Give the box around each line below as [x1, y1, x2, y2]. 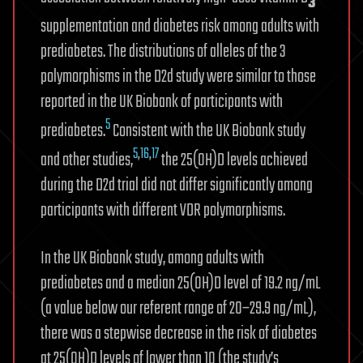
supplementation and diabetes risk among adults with [41, 13, 319, 41]
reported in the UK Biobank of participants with [41, 88, 283, 117]
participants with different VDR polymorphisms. [41, 197, 285, 225]
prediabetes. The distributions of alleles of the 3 [41, 38, 286, 66]
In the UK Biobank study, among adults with [41, 245, 264, 273]
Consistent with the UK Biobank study [110, 117, 305, 146]
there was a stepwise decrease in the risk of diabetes [41, 320, 317, 348]
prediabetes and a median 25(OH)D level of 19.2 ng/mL [41, 270, 321, 298]
